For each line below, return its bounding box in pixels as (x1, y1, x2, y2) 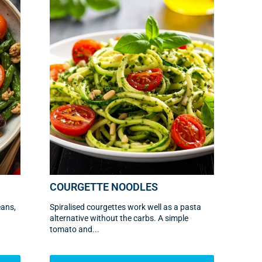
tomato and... (50, 224, 100, 234)
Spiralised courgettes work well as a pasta (50, 202, 202, 212)
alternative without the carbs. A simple (50, 213, 189, 223)
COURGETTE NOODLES (50, 180, 158, 193)
